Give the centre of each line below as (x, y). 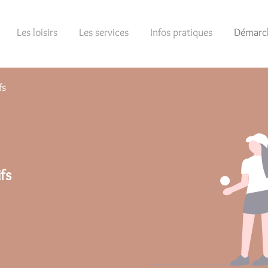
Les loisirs (37, 33)
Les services (104, 33)
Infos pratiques (181, 33)
